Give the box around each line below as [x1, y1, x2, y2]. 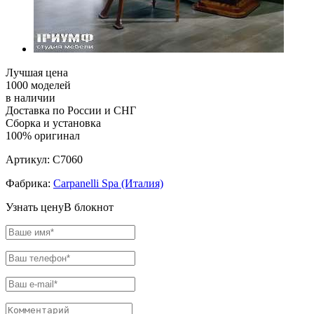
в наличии [6, 92, 55, 104]
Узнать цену [6, 201, 64, 214]
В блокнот [64, 201, 114, 214]
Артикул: [6, 153, 53, 166]
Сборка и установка [6, 117, 101, 130]
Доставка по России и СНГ [6, 104, 136, 117]
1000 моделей [6, 79, 71, 92]
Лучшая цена [6, 67, 68, 79]
